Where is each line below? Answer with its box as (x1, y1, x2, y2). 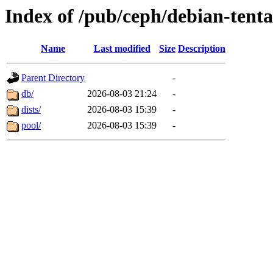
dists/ (21, 104, 41, 115)
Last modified (93, 43, 151, 54)
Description (178, 43, 225, 54)
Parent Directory (21, 73, 85, 83)
